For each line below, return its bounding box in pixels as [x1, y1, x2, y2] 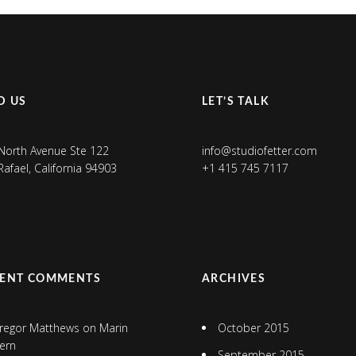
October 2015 [217, 319, 289, 335]
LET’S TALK [201, 95, 269, 107]
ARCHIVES [201, 273, 266, 284]
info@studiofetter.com [201, 142, 317, 158]
